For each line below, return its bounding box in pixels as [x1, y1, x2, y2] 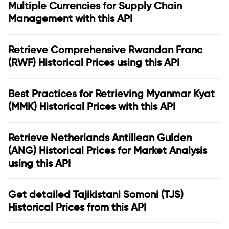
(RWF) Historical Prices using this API [8, 56, 179, 68]
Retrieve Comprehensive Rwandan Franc [8, 43, 202, 56]
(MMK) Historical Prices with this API [8, 100, 175, 112]
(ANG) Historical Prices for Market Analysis [8, 144, 207, 156]
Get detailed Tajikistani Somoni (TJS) [8, 188, 184, 200]
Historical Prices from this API [8, 201, 146, 213]
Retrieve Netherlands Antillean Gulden [8, 131, 192, 144]
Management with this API [8, 12, 132, 25]
